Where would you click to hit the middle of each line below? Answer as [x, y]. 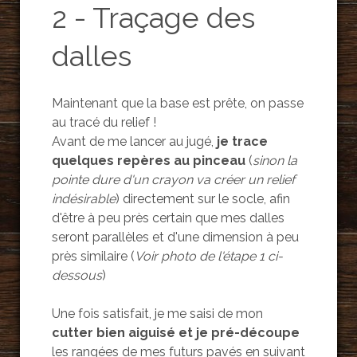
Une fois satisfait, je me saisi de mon [157, 314]
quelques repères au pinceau [148, 161]
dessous [76, 276]
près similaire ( [93, 257]
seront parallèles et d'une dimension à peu [175, 237]
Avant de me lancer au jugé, [132, 142]
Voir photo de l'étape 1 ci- [208, 257]
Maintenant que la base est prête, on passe [177, 104]
